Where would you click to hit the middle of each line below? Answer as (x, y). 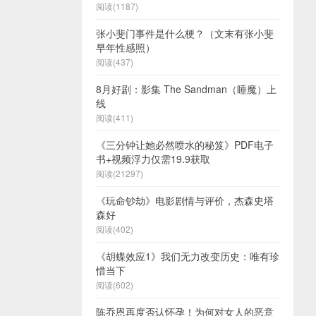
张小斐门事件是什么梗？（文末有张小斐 (185, 33)
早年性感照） (126, 47)
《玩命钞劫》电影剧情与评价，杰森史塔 (185, 200)
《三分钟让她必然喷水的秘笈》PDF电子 (185, 145)
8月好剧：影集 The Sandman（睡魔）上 (186, 89)
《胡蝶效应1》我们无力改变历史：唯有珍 (188, 256)
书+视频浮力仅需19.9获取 (153, 159)
